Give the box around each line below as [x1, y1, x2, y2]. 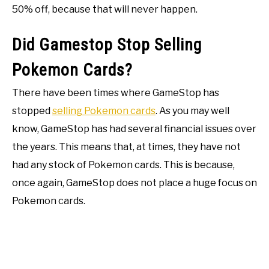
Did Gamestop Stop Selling [12, 34, 202, 55]
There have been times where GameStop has [12, 86, 219, 98]
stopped [12, 104, 52, 116]
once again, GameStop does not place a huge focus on [12, 177, 257, 189]
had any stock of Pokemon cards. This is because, [12, 159, 235, 171]
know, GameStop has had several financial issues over [12, 122, 256, 134]
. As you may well [156, 104, 229, 116]
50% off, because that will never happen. [12, 3, 198, 15]
